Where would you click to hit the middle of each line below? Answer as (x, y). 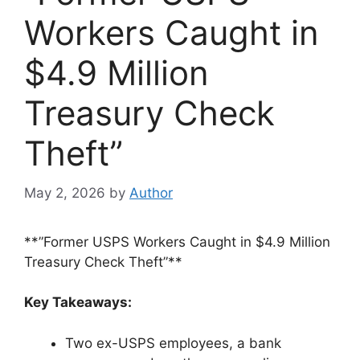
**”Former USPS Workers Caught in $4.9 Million (177, 241)
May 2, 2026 (65, 192)
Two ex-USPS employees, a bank (173, 343)
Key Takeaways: (78, 302)
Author (151, 192)
